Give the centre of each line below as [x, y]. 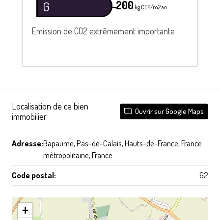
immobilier [29, 116]
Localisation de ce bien [50, 106]
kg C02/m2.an [150, 7]
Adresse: [27, 143]
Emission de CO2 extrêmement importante [103, 31]
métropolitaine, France [78, 155]
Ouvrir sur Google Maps [169, 111]
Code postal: [34, 175]
